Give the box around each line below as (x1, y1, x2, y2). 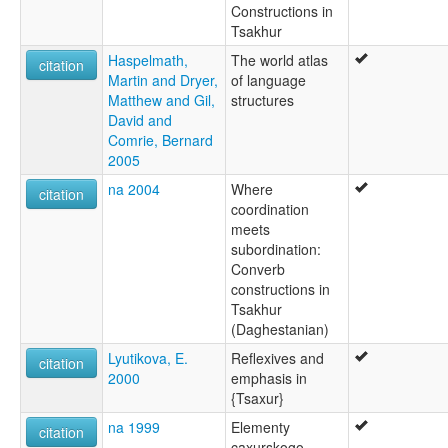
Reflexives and (231, 347, 324, 368)
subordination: (231, 238, 321, 259)
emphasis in (231, 367, 307, 388)
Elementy (231, 416, 290, 437)
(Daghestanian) (231, 318, 329, 339)
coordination (231, 198, 309, 219)
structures (231, 89, 294, 110)
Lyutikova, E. (108, 347, 188, 368)
